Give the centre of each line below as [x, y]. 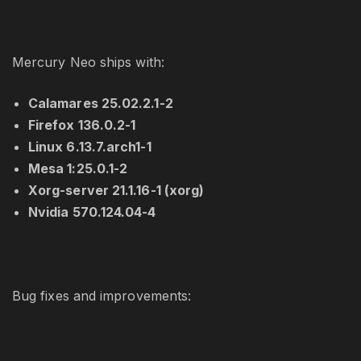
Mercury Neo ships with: [88, 62]
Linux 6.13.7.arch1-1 [90, 147]
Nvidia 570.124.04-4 [92, 212]
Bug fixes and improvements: [102, 296]
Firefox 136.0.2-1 [82, 125]
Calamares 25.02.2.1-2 [101, 104]
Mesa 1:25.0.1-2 [78, 169]
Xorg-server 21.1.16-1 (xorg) [116, 191]
